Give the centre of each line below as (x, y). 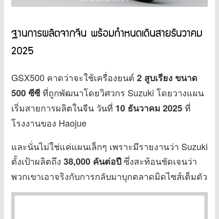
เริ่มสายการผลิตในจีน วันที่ (63, 107)
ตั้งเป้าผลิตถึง (37, 161)
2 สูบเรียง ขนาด (167, 77)
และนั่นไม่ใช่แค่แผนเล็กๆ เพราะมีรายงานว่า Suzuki (109, 146)
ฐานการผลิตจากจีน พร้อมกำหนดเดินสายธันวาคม (107, 33)
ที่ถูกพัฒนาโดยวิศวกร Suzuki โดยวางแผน (122, 92)
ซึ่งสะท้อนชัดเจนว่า (159, 161)
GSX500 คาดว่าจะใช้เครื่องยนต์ (74, 77)
